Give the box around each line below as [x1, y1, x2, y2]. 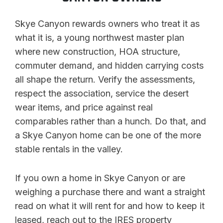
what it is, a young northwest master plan [15, 32, 184, 43]
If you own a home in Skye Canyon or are [15, 173, 185, 184]
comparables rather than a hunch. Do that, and [15, 116, 206, 127]
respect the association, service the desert [15, 88, 189, 99]
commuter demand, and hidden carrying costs [15, 60, 204, 71]
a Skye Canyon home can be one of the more [15, 130, 201, 141]
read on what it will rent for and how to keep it [15, 201, 205, 212]
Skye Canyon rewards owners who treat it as [15, 18, 200, 29]
